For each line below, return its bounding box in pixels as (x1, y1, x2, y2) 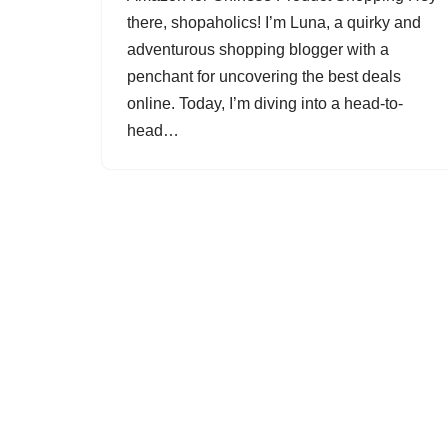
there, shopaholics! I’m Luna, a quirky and (127, 14, 421, 31)
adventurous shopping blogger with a (127, 41, 389, 58)
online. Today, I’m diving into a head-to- (127, 95, 403, 112)
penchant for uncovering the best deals (127, 68, 401, 85)
